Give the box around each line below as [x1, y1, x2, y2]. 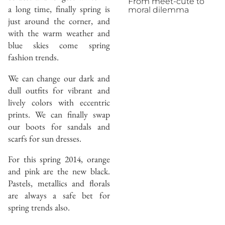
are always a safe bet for [8, 189, 110, 201]
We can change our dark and [8, 72, 110, 84]
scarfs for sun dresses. [8, 132, 81, 144]
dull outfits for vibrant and [8, 84, 110, 96]
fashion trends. [8, 51, 59, 63]
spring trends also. [8, 201, 70, 213]
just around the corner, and [8, 15, 110, 27]
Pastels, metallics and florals [8, 177, 110, 189]
